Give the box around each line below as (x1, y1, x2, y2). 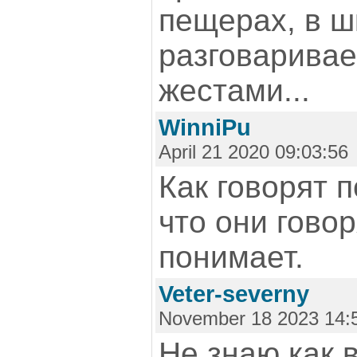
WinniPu (159, 115, 251, 140)
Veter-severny (159, 281, 309, 307)
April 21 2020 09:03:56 (159, 141, 348, 163)
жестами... (159, 73, 310, 108)
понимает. (159, 240, 304, 274)
